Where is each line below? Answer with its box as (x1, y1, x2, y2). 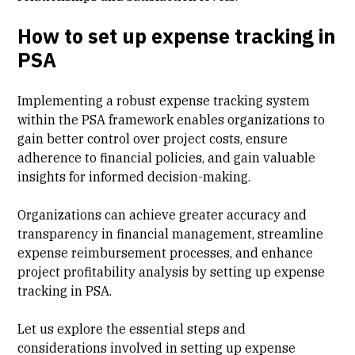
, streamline (252, 225, 324, 242)
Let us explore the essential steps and (17, 320, 246, 337)
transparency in (17, 225, 117, 242)
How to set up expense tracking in (17, 22, 336, 49)
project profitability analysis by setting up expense (17, 263, 326, 280)
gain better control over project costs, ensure (17, 130, 288, 147)
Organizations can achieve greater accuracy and (17, 206, 307, 223)
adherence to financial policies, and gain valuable (17, 149, 316, 166)
